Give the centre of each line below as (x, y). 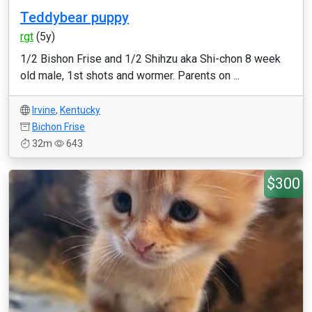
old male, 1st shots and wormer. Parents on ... (130, 76)
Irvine (44, 110)
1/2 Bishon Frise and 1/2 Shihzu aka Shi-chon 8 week (150, 59)
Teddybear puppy (75, 17)
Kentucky (80, 110)
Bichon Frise (58, 127)
